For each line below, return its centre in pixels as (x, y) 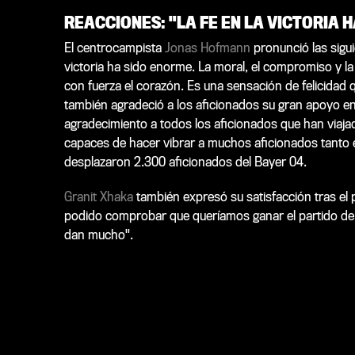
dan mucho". (98, 235)
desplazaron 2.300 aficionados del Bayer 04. (185, 162)
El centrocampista (114, 48)
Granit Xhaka (98, 197)
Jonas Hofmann (207, 48)
